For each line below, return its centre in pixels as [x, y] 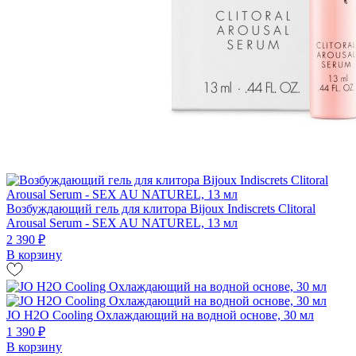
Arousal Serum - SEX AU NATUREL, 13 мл [122, 222]
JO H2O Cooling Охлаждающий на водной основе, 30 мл [160, 315]
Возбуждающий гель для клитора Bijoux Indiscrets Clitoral [161, 208]
